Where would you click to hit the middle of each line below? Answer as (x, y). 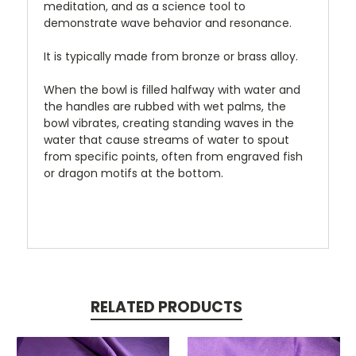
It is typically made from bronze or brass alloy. (172, 56)
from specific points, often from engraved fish (173, 156)
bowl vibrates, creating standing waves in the (169, 123)
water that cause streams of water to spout (166, 139)
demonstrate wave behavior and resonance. (169, 23)
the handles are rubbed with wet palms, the (165, 106)
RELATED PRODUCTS (166, 307)
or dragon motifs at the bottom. (135, 173)
